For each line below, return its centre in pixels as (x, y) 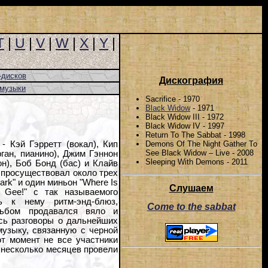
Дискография (191, 81)
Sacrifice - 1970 (173, 99)
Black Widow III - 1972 (185, 117)
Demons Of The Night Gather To (201, 144)
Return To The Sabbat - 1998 (195, 135)
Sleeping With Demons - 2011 (197, 162)
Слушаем (191, 188)
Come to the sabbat (191, 207)
